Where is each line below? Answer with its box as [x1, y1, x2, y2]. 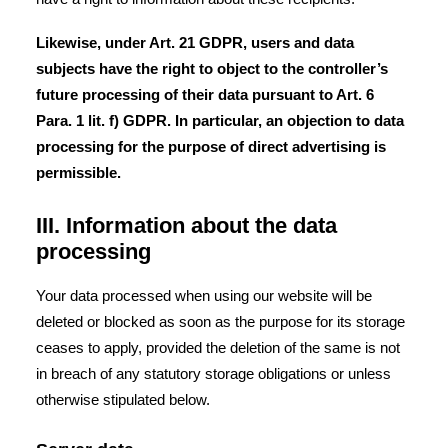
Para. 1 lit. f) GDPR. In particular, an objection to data [36, 112, 404, 129]
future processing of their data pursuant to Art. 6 [36, 86, 374, 103]
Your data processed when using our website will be [36, 287, 372, 304]
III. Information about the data [36, 213, 337, 238]
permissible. [36, 164, 121, 181]
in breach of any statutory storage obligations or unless [36, 365, 391, 382]
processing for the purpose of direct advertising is [36, 138, 386, 155]
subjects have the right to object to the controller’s [36, 60, 388, 77]
